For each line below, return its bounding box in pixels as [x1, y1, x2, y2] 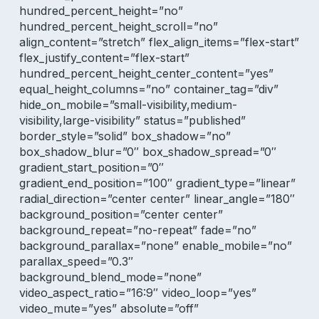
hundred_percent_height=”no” [19, 4, 183, 18]
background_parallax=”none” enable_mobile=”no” [19, 239, 292, 253]
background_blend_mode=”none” [19, 270, 202, 284]
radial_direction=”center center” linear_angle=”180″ [19, 192, 295, 206]
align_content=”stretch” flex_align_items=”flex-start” [19, 35, 299, 49]
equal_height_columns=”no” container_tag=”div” [19, 82, 278, 96]
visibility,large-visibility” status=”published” [19, 113, 246, 127]
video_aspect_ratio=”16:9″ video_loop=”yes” [19, 286, 256, 300]
